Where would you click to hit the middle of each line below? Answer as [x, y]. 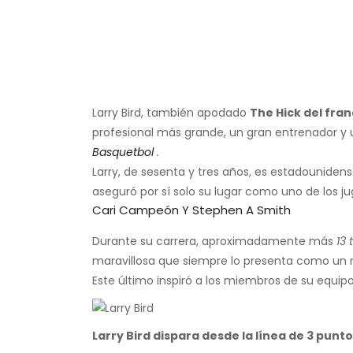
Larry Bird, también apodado [171, 113]
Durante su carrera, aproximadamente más [214, 242]
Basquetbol [123, 152]
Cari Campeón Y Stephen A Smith [191, 210]
